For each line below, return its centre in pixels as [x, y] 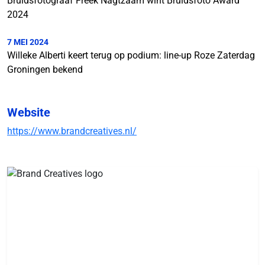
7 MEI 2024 [28, 42]
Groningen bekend [45, 69]
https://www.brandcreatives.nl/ [72, 131]
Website [29, 112]
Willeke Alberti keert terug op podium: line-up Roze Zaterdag [131, 55]
